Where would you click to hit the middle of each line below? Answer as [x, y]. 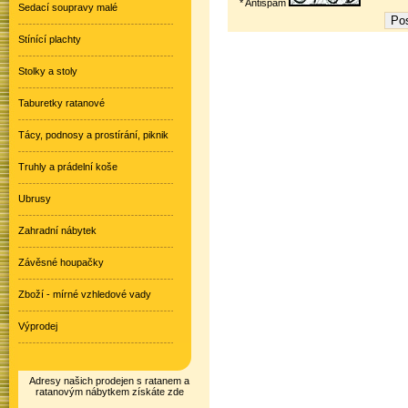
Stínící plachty [50, 39]
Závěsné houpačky [61, 262]
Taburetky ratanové [61, 103]
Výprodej [38, 326]
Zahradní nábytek [57, 230]
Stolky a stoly [48, 71]
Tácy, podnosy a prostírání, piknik [93, 135]
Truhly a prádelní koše [68, 167]
